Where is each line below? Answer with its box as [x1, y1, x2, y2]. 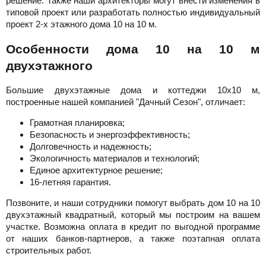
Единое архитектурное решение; [30, 165, 163, 176]
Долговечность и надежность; [30, 141, 151, 152]
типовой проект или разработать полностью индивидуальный [6, 7, 260, 18]
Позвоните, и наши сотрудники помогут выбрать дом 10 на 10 [6, 198, 260, 208]
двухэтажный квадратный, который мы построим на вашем [6, 210, 260, 220]
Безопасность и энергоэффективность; [30, 129, 190, 140]
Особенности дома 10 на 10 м [6, 42, 260, 56]
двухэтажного [6, 58, 93, 72]
